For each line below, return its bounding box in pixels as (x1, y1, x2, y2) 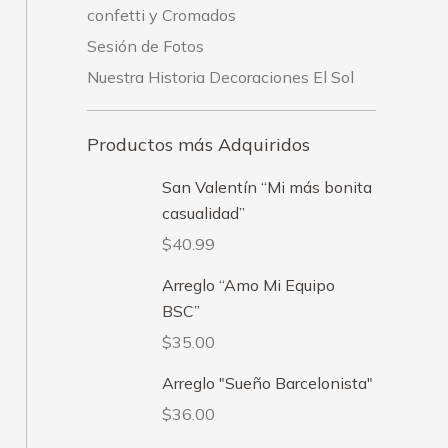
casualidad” (162, 203, 245, 223)
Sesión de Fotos (87, 36, 204, 56)
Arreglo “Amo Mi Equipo (162, 275, 335, 295)
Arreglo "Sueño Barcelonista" (162, 373, 373, 393)
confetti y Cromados (87, 5, 236, 25)
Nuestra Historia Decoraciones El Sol (87, 67, 354, 87)
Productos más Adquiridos (87, 133, 310, 156)
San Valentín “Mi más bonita (162, 177, 372, 197)
